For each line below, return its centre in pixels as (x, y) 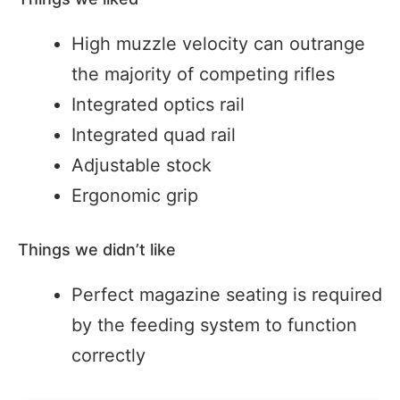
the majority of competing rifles (203, 74)
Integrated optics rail (158, 104)
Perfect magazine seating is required (227, 294)
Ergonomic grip (135, 195)
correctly (108, 355)
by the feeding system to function (214, 325)
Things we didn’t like (97, 249)
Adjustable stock (142, 165)
